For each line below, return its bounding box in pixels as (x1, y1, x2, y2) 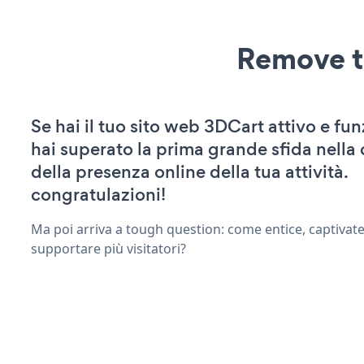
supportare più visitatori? (31, 239, 186, 258)
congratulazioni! (31, 181, 166, 207)
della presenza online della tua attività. (31, 158, 348, 184)
